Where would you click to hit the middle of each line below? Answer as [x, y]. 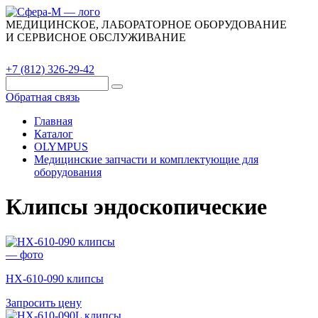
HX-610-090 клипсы [55, 278]
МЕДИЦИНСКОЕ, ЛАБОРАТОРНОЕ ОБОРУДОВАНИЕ [146, 24]
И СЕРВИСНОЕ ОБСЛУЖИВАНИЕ [96, 37]
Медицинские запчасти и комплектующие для [146, 159]
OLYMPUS [61, 147]
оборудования [68, 172]
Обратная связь [43, 97]
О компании [113, 53]
